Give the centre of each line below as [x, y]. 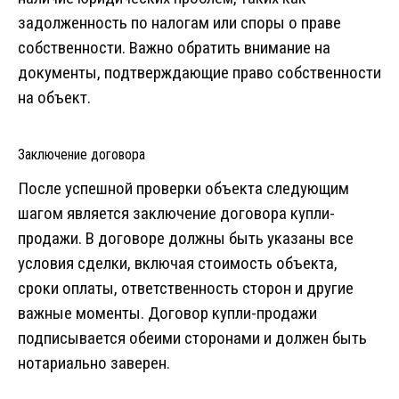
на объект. [54, 98]
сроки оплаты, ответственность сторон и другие [186, 289]
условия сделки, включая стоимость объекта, [178, 264]
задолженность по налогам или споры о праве [179, 23]
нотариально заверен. [94, 363]
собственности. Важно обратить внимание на [174, 48]
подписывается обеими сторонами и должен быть [192, 338]
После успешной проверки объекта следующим [183, 189]
